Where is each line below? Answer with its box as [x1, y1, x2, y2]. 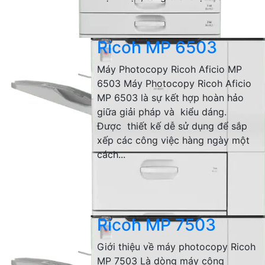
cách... [97, 148, 126, 160]
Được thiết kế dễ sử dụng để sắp [97, 120, 248, 132]
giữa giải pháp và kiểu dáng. [97, 106, 227, 118]
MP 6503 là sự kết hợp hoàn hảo [97, 92, 244, 104]
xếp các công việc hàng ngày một [97, 134, 250, 146]
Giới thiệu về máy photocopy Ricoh [97, 241, 256, 253]
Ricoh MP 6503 [97, 37, 218, 57]
